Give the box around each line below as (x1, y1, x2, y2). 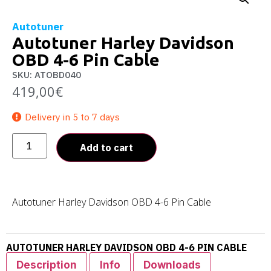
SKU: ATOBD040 (12, 69, 81, 80)
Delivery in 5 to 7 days (25, 111, 120, 123)
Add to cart (80, 141, 134, 154)
